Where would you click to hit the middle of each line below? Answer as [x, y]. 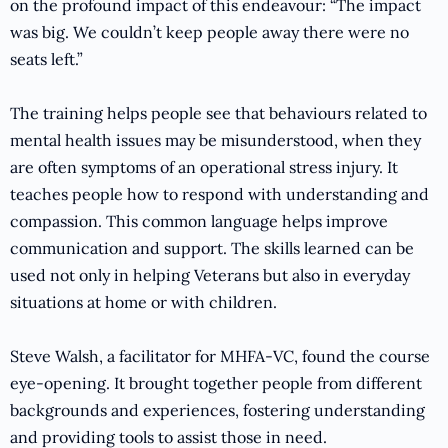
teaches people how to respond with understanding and [219, 194]
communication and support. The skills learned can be [212, 248]
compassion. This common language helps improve [199, 221]
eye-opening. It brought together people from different [216, 383]
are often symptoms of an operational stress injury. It [204, 167]
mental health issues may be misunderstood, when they [215, 140]
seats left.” [46, 59]
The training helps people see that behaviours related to [218, 113]
